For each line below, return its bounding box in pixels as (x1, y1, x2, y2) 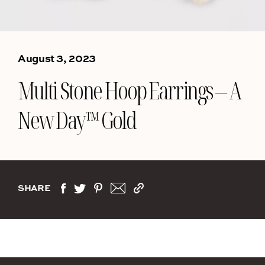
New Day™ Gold (18, 104, 136, 136)
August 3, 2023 (18, 50, 96, 66)
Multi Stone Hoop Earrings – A (18, 74, 241, 106)
